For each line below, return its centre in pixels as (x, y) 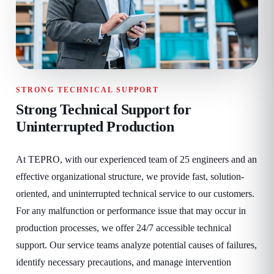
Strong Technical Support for (103, 109)
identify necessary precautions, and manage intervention (124, 262)
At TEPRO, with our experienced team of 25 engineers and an (136, 159)
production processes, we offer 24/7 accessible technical (124, 228)
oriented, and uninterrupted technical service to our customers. (135, 193)
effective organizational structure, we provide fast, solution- (130, 176)
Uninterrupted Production (95, 126)
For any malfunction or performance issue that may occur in (131, 210)
